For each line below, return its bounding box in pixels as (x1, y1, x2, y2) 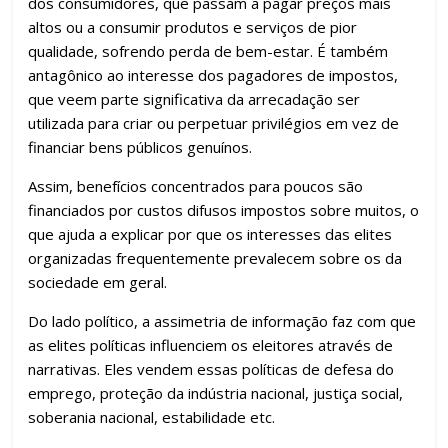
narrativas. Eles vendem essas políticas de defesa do (28, 359, 395, 380)
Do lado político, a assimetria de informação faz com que (28, 311, 417, 332)
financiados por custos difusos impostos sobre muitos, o (28, 200, 420, 221)
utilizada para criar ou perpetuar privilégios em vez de (28, 113, 400, 134)
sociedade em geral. (28, 272, 168, 293)
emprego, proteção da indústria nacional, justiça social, (28, 383, 404, 404)
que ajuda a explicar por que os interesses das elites (28, 224, 393, 245)
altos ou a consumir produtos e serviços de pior (28, 17, 358, 38)
